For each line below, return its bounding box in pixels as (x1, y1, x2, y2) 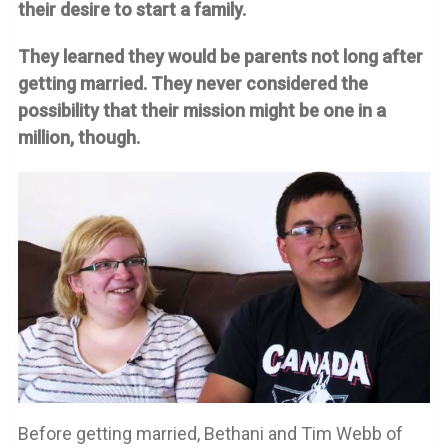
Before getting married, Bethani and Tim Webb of (17, 422, 403, 444)
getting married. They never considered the (17, 73, 368, 95)
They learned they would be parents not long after (17, 46, 423, 68)
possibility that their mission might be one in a (17, 100, 386, 122)
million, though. (17, 127, 140, 149)
